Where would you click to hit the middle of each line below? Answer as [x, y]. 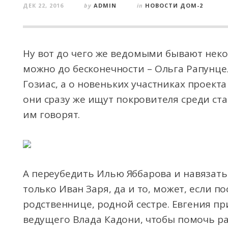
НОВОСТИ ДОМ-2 [174, 5]
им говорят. [52, 115]
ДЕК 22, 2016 [43, 5]
